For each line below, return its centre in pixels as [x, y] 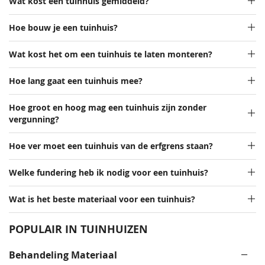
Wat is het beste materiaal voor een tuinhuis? [102, 200]
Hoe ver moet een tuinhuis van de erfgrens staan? [111, 146]
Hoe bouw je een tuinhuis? [63, 28]
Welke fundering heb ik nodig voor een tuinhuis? [109, 173]
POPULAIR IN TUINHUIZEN [78, 230]
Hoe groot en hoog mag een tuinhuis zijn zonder [108, 108]
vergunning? [34, 120]
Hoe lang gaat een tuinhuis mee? [76, 81]
